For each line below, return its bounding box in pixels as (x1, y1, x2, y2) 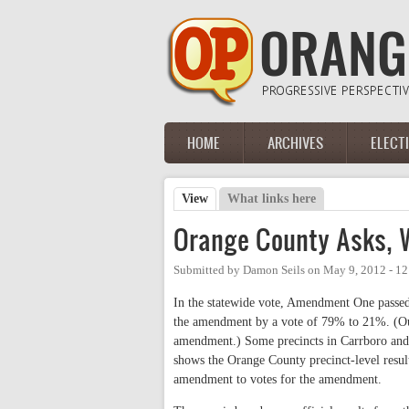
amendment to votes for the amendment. (173, 372, 382, 387)
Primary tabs (173, 207, 283, 229)
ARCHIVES (267, 132, 323, 152)
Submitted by (173, 264, 243, 277)
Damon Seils (243, 264, 305, 277)
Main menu (164, 142, 260, 164)
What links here (227, 192, 317, 205)
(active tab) (208, 192, 271, 205)
